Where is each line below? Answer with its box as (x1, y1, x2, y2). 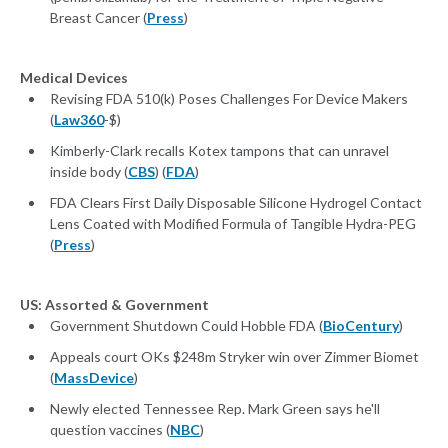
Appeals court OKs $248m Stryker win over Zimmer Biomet (50, 348, 419, 366)
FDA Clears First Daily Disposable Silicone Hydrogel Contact (50, 194, 422, 212)
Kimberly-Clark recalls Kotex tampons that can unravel (50, 142, 389, 160)
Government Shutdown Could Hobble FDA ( (50, 317, 323, 335)
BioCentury (323, 317, 399, 335)
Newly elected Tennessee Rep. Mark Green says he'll (50, 400, 380, 418)
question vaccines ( (50, 421, 170, 439)
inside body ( (50, 163, 128, 181)
